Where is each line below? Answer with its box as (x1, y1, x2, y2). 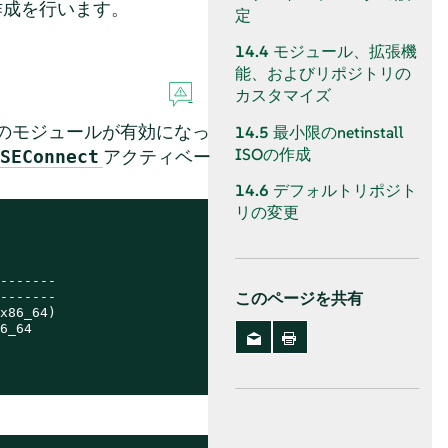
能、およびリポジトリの (235, 63, 411, 85)
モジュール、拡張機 (273, 41, 417, 63)
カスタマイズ (235, 85, 331, 107)
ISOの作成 (235, 143, 311, 165)
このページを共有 (235, 289, 363, 309)
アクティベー (102, 144, 211, 168)
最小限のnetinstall (273, 121, 404, 143)
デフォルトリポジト (273, 179, 417, 201)
